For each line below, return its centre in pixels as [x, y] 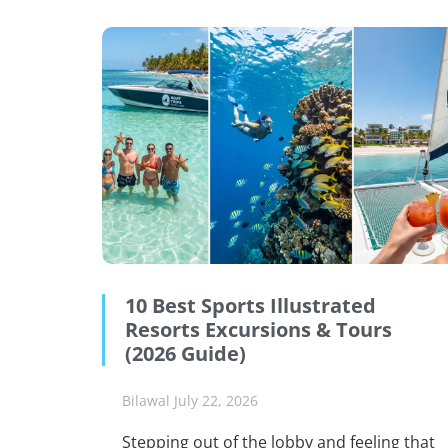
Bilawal [148, 401]
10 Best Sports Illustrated [250, 306]
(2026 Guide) [185, 354]
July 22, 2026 [216, 401]
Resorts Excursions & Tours [258, 330]
